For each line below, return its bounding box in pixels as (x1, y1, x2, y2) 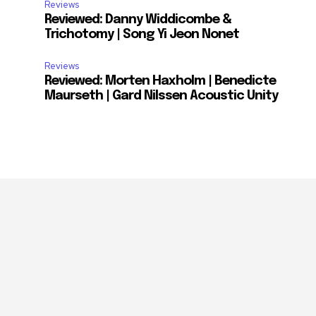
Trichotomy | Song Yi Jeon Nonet (44, 28, 240, 42)
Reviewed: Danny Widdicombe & (44, 13, 232, 27)
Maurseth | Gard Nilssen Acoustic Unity (44, 90, 279, 103)
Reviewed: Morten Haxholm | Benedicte (44, 75, 276, 88)
